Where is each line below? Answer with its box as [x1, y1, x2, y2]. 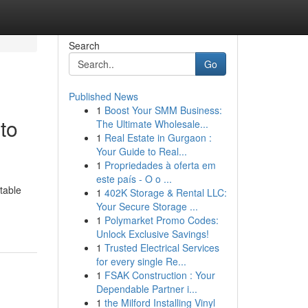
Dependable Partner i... [96, 282, 197, 296]
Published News [68, 89, 138, 103]
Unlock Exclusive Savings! [96, 227, 209, 241]
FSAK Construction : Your [104, 268, 215, 282]
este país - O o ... [96, 172, 172, 186]
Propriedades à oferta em [104, 158, 216, 172]
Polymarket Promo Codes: [104, 213, 219, 227]
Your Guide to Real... [96, 144, 187, 158]
